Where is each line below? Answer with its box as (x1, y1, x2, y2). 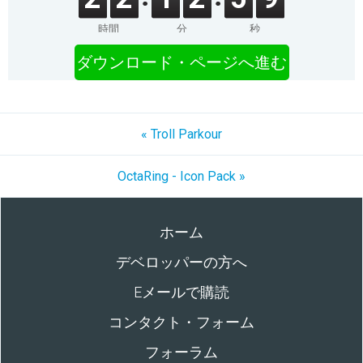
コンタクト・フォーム (109, 314, 254, 331)
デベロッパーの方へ (116, 254, 247, 271)
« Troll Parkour (141, 126, 222, 142)
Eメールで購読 (134, 284, 229, 301)
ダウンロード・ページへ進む (76, 53, 287, 72)
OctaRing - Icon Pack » (117, 169, 246, 184)
